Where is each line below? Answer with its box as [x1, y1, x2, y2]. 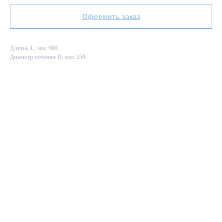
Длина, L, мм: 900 [10, 45, 57, 52]
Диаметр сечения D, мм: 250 [10, 54, 85, 60]
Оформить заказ [82, 12, 140, 20]
